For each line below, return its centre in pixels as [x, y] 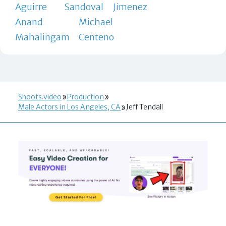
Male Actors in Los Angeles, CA [69, 107]
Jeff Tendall [145, 107]
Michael [96, 22]
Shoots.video [40, 97]
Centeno [96, 37]
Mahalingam [42, 37]
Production [86, 97]
